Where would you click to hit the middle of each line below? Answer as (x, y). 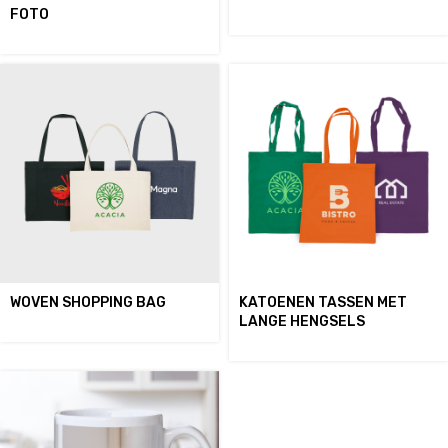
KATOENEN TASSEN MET (323, 302)
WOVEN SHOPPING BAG (88, 302)
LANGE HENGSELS (302, 321)
